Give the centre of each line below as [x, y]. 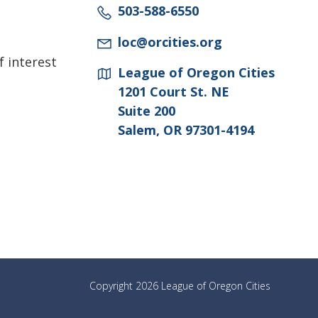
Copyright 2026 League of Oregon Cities [180, 286]
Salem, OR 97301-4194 [186, 130]
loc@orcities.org [170, 42]
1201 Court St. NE [174, 91]
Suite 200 [147, 110]
